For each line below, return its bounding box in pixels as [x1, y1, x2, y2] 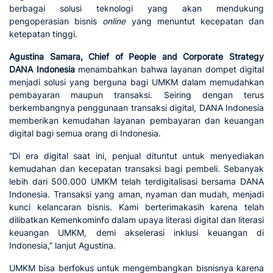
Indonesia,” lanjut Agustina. [9, 239, 116, 250]
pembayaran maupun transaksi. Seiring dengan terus [9, 89, 264, 100]
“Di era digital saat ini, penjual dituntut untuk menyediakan [9, 150, 264, 161]
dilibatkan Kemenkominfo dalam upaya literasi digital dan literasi [9, 214, 264, 225]
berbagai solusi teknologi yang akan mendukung [9, 2, 264, 13]
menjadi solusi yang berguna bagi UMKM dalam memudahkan [9, 76, 264, 87]
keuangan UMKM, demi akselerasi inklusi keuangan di [9, 227, 264, 238]
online [102, 15, 126, 26]
